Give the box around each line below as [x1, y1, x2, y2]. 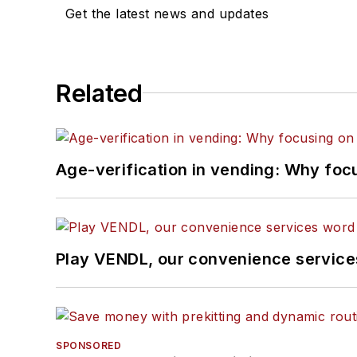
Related [56, 78, 143, 108]
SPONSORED [56, 339, 122, 351]
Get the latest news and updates [65, 5, 269, 22]
